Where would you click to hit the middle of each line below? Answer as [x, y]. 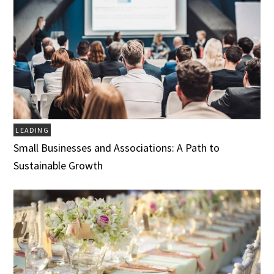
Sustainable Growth [58, 165]
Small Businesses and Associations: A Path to [117, 147]
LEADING [32, 130]
